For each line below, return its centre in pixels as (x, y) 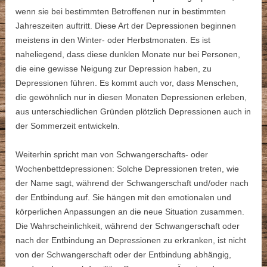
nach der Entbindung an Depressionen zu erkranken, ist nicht (131, 240)
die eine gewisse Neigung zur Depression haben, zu (114, 69)
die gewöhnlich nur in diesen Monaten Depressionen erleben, (131, 97)
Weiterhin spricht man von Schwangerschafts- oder (112, 155)
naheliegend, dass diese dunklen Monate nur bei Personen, (128, 55)
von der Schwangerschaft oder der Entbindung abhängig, (124, 255)
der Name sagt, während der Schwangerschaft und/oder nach (132, 183)
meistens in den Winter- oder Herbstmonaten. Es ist (113, 40)
